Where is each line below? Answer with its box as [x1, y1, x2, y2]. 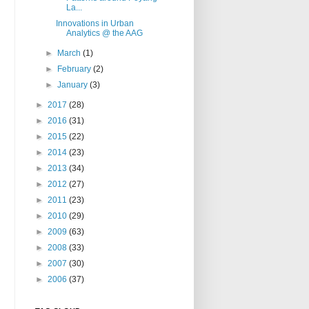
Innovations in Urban [55, 19, 134, 29]
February [57, 64, 94, 74]
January [57, 80, 90, 90]
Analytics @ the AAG [66, 28, 143, 39]
